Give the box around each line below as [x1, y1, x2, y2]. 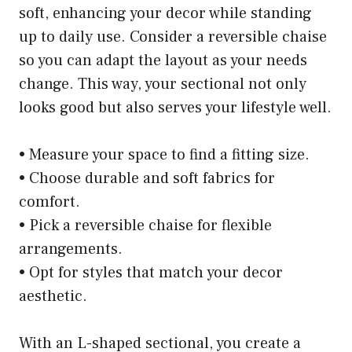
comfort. [19, 191, 80, 212]
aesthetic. [19, 285, 87, 306]
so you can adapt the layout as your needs [19, 49, 307, 71]
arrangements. [19, 238, 123, 259]
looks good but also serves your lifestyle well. [19, 97, 332, 118]
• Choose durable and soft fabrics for [19, 167, 275, 189]
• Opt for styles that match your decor [19, 262, 283, 283]
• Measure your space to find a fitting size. [19, 144, 310, 165]
